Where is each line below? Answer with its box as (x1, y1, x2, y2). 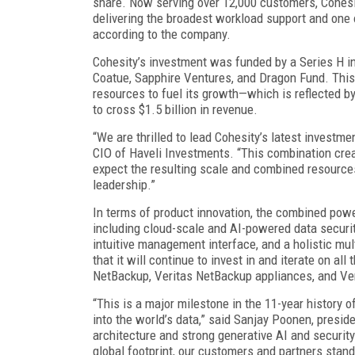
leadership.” (93, 176, 155, 193)
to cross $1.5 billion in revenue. (93, 101, 258, 117)
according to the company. (93, 25, 231, 42)
